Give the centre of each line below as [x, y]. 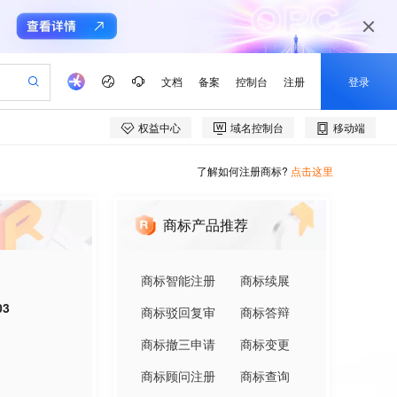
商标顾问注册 [178, 376]
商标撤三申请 [178, 344]
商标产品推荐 [206, 225]
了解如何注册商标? [242, 171]
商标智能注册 [178, 280]
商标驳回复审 [178, 312]
